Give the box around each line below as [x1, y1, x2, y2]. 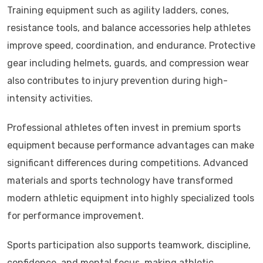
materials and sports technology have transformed [7, 175, 233, 187]
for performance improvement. [7, 210, 144, 222]
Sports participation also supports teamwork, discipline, [7, 240, 251, 251]
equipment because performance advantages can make [7, 140, 254, 151]
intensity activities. [7, 93, 93, 104]
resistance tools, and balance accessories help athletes [7, 22, 251, 34]
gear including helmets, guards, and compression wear [7, 58, 249, 69]
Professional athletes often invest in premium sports [7, 122, 241, 134]
